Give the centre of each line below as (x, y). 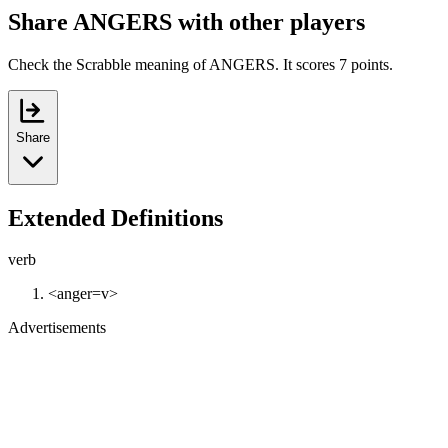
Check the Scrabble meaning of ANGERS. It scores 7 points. (200, 64)
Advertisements (57, 328)
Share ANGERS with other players (186, 21)
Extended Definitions (115, 217)
